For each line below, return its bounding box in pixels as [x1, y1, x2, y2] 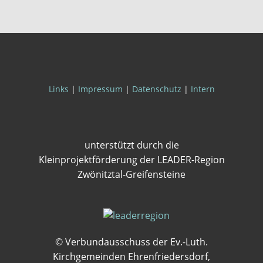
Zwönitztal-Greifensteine [77, 168, 186, 181]
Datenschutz [131, 83, 181, 95]
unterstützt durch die [84, 139, 179, 151]
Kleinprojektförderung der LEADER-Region [38, 153, 225, 166]
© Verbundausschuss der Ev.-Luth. [55, 235, 208, 248]
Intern [190, 83, 215, 95]
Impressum [77, 83, 125, 95]
